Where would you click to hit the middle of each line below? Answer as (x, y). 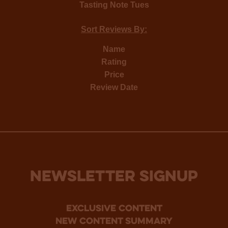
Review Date (114, 87)
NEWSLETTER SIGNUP (114, 177)
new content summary (114, 221)
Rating (114, 62)
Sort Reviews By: (114, 29)
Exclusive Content (114, 209)
